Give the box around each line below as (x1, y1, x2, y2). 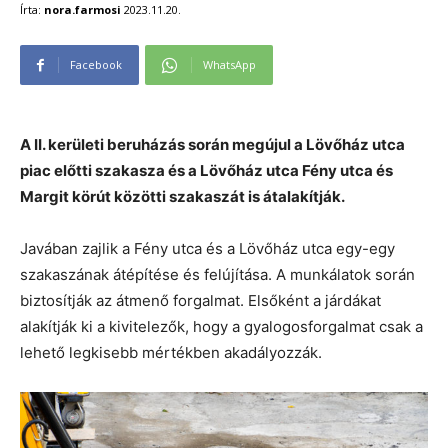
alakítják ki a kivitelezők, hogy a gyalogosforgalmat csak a (20, 317, 423, 337)
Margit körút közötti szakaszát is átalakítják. (20, 187, 345, 207)
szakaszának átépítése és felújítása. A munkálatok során (20, 265, 415, 285)
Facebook (70, 57, 122, 73)
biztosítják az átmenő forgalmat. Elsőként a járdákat (20, 291, 381, 311)
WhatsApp (203, 57, 256, 73)
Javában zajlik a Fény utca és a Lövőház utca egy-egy (20, 239, 395, 259)
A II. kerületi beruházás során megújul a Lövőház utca (20, 135, 405, 155)
